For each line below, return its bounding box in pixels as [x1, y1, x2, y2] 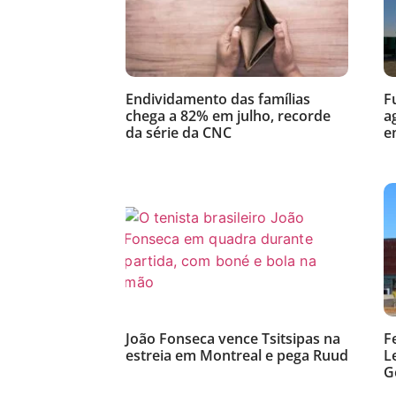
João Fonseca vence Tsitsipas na [126, 329, 340, 349]
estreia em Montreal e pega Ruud [126, 346, 348, 366]
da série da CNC [126, 122, 232, 142]
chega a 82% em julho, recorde [126, 105, 331, 126]
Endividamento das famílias [126, 88, 310, 109]
